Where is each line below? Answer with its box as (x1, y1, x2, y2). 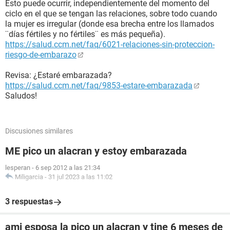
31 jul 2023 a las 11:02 (48, 173, 112, 181)
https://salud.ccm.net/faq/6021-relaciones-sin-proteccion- (5, 40, 215, 49)
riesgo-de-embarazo (5, 50, 76, 60)
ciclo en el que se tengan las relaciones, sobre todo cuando (5, 9, 217, 18)
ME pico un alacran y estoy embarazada (5, 145, 187, 157)
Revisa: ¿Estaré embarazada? (5, 70, 112, 80)
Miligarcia (15, 173, 43, 181)
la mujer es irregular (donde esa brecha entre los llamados (5, 19, 214, 29)
